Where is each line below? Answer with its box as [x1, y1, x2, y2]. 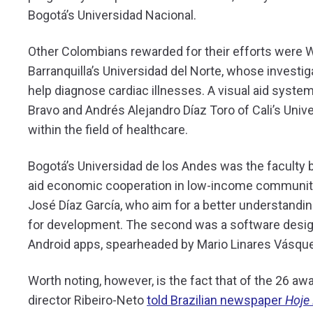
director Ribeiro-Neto [28, 293, 147, 308]
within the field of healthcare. [28, 122, 188, 138]
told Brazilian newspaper [147, 293, 285, 308]
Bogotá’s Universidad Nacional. [28, 8, 196, 23]
